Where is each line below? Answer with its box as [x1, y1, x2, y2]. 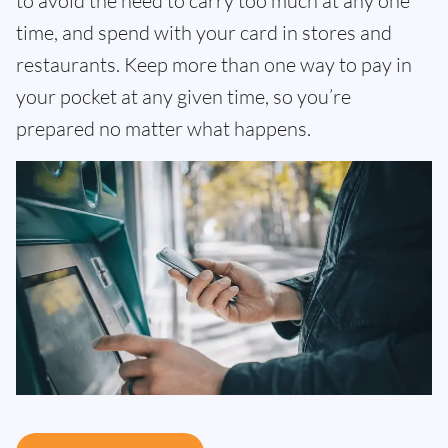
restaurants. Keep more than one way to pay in [16, 52, 412, 77]
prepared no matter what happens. [16, 116, 311, 141]
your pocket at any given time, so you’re [16, 84, 351, 109]
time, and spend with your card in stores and [16, 20, 392, 45]
